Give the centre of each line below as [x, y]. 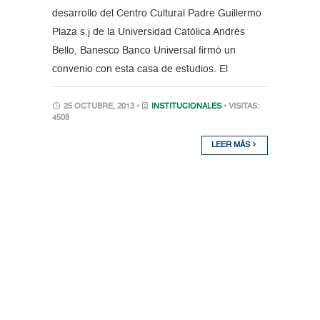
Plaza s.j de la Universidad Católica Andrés [148, 32]
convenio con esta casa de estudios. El [140, 70]
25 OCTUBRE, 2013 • [101, 107]
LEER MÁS [232, 146]
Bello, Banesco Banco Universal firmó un [144, 51]
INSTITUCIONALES [186, 107]
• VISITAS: [241, 107]
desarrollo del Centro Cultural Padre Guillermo [156, 14]
